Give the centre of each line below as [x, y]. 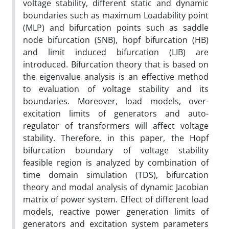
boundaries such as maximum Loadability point [116, 15]
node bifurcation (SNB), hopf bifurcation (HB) [116, 40]
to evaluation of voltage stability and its [116, 89]
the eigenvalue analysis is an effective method [116, 76]
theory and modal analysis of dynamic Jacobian [116, 187]
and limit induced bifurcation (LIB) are [116, 52]
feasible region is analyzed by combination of [116, 162]
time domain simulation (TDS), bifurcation [116, 175]
